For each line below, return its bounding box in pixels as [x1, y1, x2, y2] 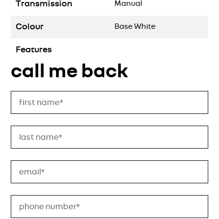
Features [16, 45, 52, 55]
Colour [16, 22, 44, 32]
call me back [11, 62, 129, 82]
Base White [114, 22, 155, 31]
